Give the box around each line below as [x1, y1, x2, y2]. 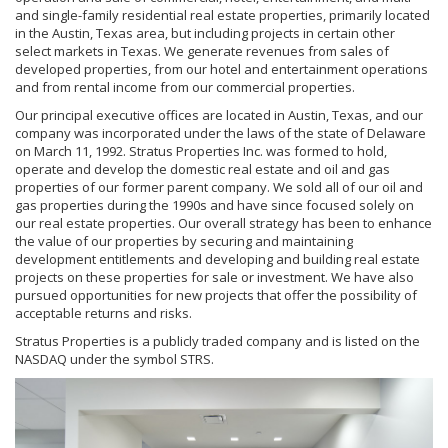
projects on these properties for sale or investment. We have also [15, 268, 414, 286]
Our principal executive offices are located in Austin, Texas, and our [15, 106, 423, 124]
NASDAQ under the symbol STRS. [15, 350, 214, 368]
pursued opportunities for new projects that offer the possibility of [15, 286, 417, 304]
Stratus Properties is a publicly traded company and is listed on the [15, 332, 420, 350]
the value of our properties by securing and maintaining [15, 232, 353, 250]
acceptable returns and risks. [15, 304, 192, 322]
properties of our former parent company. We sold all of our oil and [15, 178, 423, 196]
